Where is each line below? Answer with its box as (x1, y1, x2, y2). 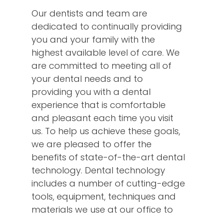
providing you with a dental (31, 86, 151, 98)
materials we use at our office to (31, 203, 173, 216)
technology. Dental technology (31, 164, 165, 177)
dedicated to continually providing (31, 20, 182, 33)
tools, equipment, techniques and (31, 190, 176, 203)
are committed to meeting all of (31, 60, 171, 72)
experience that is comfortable (31, 99, 166, 111)
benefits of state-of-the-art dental (31, 151, 185, 164)
